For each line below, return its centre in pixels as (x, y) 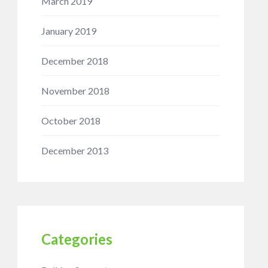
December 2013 (74, 150)
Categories (77, 239)
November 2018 (75, 91)
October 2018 (71, 121)
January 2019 (68, 31)
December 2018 (74, 61)
